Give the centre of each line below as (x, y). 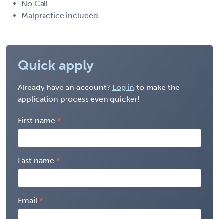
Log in (123, 87)
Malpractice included (60, 15)
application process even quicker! (79, 99)
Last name (36, 160)
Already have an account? (65, 87)
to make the (157, 87)
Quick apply (56, 65)
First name (36, 120)
